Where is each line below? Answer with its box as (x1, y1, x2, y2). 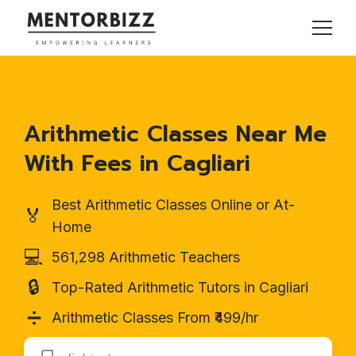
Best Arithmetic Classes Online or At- (51, 195, 295, 213)
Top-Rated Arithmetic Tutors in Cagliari (52, 278, 308, 296)
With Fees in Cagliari (24, 145, 250, 180)
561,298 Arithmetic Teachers (52, 248, 240, 265)
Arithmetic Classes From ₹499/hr (52, 308, 258, 326)
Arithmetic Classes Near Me (24, 116, 327, 151)
